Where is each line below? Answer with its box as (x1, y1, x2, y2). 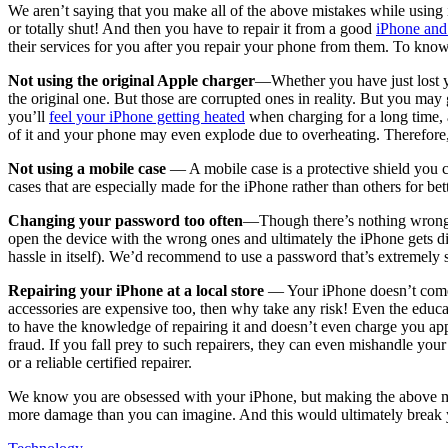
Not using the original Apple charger (8, 72, 255, 90)
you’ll (8, 108, 49, 126)
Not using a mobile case (8, 160, 170, 178)
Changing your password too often (8, 212, 243, 230)
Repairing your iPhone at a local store (8, 282, 264, 300)
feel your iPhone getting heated (49, 108, 245, 126)
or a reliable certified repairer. (8, 354, 192, 372)
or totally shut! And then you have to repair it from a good (8, 20, 376, 38)
